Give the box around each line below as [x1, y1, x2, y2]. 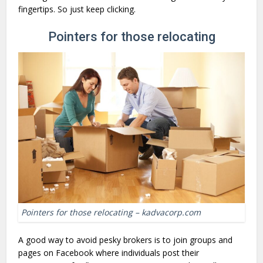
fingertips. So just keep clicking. [18, 4, 136, 15]
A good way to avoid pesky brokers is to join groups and [18, 234, 233, 246]
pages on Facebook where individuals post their [18, 247, 200, 259]
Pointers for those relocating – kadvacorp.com [21, 207, 201, 218]
